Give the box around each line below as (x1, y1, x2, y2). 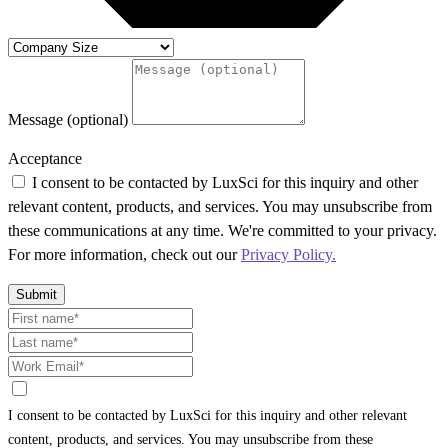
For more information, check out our (8, 246, 241, 264)
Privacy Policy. (241, 246, 336, 264)
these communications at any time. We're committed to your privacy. (8, 222, 437, 240)
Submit (16, 287, 57, 303)
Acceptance (8, 150, 82, 168)
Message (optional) (8, 111, 132, 129)
